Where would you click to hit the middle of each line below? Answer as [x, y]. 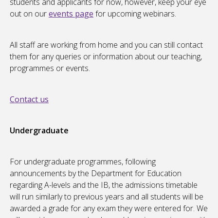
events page [71, 14]
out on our [29, 14]
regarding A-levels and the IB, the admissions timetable [104, 185]
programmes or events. [50, 68]
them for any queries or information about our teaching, [106, 57]
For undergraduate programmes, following [83, 162]
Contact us [29, 100]
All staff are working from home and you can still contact [106, 45]
